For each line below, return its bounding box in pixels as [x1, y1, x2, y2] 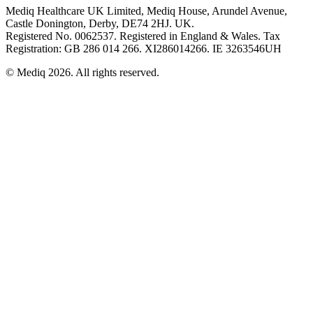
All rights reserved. [75, 66, 159, 78]
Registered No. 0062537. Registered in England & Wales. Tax [6, 29, 280, 42]
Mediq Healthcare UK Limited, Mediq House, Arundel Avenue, [6, 4, 287, 17]
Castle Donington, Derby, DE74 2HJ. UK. [6, 17, 194, 29]
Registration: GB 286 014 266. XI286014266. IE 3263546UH [6, 42, 282, 54]
